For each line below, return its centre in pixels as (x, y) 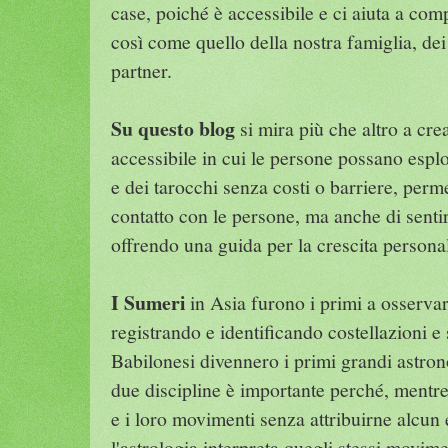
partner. (141, 70)
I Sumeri (148, 302)
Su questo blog (173, 128)
